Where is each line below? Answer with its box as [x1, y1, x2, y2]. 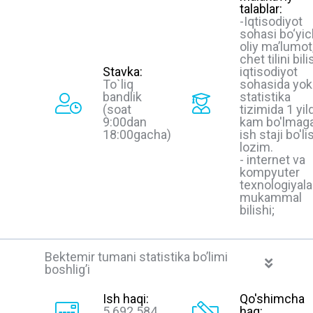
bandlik [103, 89, 142, 104]
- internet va [240, 152, 305, 167]
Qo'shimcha [240, 291, 305, 307]
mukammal [240, 189, 302, 205]
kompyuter [240, 164, 300, 180]
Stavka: [103, 64, 143, 79]
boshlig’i [45, 261, 90, 277]
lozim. [240, 139, 273, 154]
